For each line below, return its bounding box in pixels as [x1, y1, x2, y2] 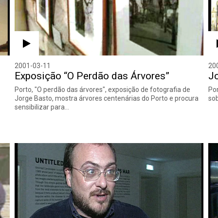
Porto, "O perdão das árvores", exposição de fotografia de [15, 85, 191, 93]
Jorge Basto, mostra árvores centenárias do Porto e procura [15, 94, 199, 102]
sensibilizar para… [15, 103, 70, 111]
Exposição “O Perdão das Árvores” [15, 70, 170, 82]
